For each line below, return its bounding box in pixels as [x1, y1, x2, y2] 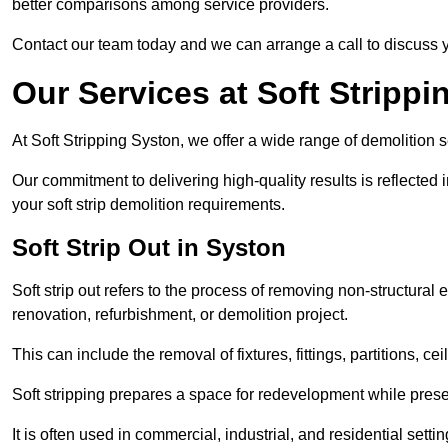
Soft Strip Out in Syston [12, 234, 286, 262]
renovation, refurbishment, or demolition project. [12, 306, 348, 324]
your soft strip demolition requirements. [12, 196, 285, 214]
